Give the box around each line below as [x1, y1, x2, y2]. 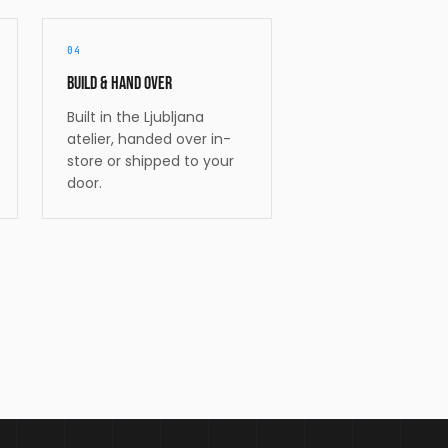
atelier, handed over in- [67, 128, 231, 149]
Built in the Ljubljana [67, 106, 204, 127]
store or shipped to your [67, 150, 234, 171]
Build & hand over [67, 72, 172, 94]
